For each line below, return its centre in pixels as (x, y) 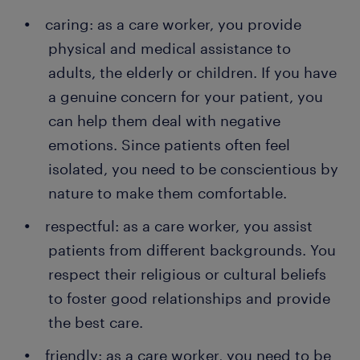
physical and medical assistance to (170, 49)
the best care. (96, 323)
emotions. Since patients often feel (169, 145)
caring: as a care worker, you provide (173, 25)
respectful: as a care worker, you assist (179, 226)
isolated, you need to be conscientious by (193, 169)
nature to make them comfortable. (168, 193)
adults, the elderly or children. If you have (192, 73)
